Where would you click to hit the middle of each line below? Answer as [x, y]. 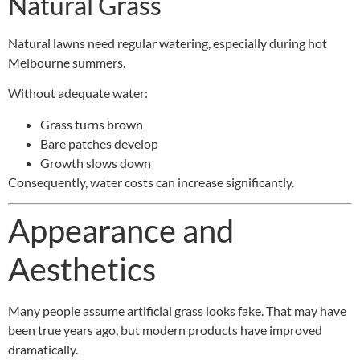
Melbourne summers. [67, 62]
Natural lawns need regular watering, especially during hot [168, 43]
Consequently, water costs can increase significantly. [151, 182]
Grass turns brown [92, 124]
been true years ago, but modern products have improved [165, 330]
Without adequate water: [78, 93]
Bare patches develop [99, 143]
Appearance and [121, 231]
